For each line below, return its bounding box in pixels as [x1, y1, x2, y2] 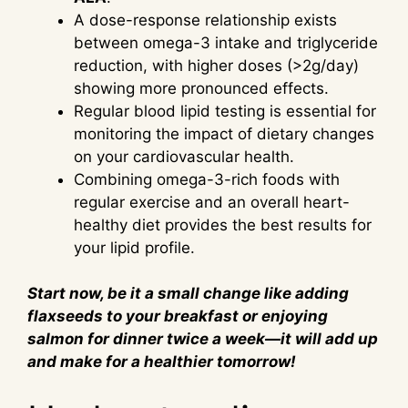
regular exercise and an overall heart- [74, 192, 350, 211]
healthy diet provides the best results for [74, 215, 372, 234]
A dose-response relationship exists [74, 10, 337, 29]
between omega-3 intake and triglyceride [74, 33, 378, 52]
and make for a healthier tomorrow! [27, 352, 296, 372]
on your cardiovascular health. [74, 147, 294, 166]
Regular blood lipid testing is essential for [74, 101, 376, 120]
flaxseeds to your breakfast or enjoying [27, 307, 328, 326]
